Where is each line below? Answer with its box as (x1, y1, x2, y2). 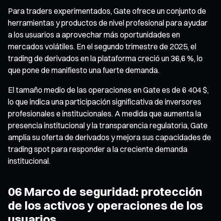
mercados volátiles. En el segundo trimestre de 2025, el (8, 41, 196, 51)
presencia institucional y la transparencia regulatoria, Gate (8, 120, 208, 130)
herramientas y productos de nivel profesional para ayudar (8, 17, 208, 28)
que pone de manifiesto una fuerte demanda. (8, 65, 159, 75)
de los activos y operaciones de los (8, 197, 203, 213)
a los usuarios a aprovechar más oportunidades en (8, 29, 180, 39)
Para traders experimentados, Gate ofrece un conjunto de (8, 5, 206, 16)
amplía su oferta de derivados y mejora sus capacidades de (8, 132, 211, 142)
